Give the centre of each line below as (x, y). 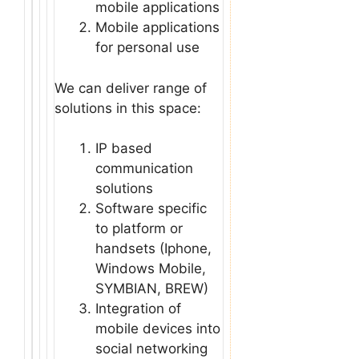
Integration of (138, 309)
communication (144, 168)
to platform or (139, 228)
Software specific (151, 208)
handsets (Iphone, (153, 248)
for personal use (147, 47)
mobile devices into (158, 329)
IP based (124, 148)
